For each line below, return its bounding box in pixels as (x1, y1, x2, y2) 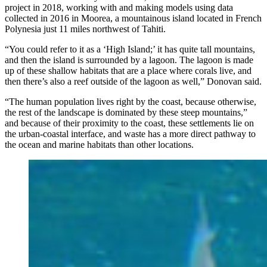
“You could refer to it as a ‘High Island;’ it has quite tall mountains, (5, 44, 255, 54)
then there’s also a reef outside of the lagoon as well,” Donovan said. (5, 76, 262, 86)
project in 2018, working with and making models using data (5, 2, 233, 13)
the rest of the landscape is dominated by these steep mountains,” (5, 107, 247, 117)
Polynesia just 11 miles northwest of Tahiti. (5, 23, 166, 34)
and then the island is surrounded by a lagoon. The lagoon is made (5, 54, 253, 65)
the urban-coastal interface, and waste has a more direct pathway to (5, 128, 256, 139)
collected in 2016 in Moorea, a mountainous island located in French (5, 13, 262, 23)
